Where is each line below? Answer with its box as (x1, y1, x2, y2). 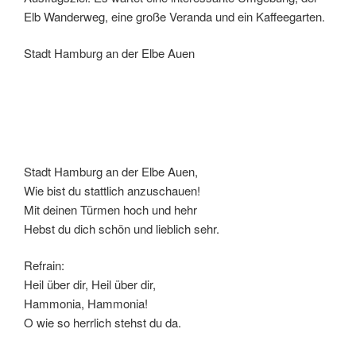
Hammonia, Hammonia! (24, 295, 148, 312)
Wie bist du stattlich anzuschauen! (24, 181, 200, 199)
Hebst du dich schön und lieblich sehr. (24, 219, 219, 237)
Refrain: (24, 257, 64, 274)
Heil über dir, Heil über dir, (24, 276, 156, 293)
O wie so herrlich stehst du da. (24, 314, 181, 331)
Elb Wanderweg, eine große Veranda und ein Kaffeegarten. (24, 7, 325, 25)
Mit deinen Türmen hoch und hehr (24, 200, 197, 218)
